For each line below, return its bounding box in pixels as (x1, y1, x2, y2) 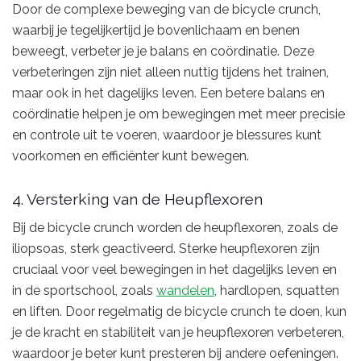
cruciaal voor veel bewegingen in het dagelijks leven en (12, 262, 337, 278)
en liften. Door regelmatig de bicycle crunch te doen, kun (12, 304, 346, 320)
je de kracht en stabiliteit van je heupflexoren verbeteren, (12, 325, 344, 341)
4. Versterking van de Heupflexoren (12, 189, 263, 208)
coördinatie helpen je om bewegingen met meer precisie (12, 106, 345, 122)
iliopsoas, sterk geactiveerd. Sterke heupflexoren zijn (12, 241, 320, 257)
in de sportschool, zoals (12, 283, 156, 299)
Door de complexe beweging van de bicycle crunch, (12, 2, 321, 18)
